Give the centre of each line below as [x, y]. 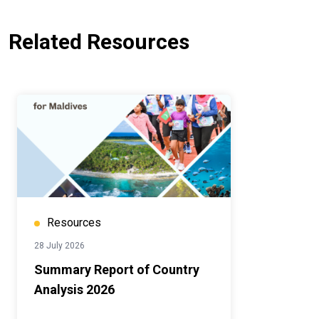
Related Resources [99, 42]
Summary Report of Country [117, 270]
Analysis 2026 [74, 290]
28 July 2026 [59, 246]
